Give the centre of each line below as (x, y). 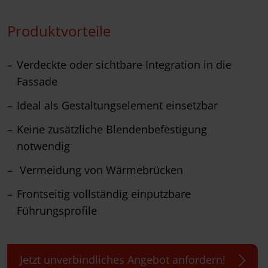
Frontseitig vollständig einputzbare (104, 194)
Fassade (37, 82)
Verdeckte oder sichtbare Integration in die (124, 65)
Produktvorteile (59, 31)
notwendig (45, 146)
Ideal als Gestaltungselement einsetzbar (117, 106)
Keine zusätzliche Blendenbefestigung (112, 130)
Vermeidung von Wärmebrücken (100, 170)
